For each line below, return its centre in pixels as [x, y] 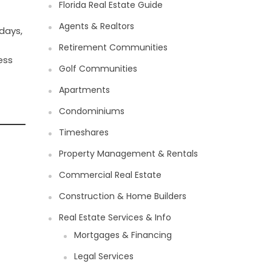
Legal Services [104, 256]
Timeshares [84, 132]
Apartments [85, 90]
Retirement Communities [114, 47]
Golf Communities [98, 69]
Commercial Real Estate [110, 175]
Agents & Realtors [97, 26]
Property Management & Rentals [129, 154]
